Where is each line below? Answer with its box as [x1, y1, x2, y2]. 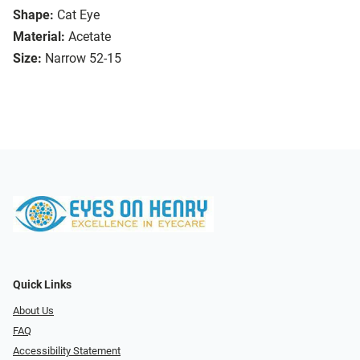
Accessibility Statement [13, 344, 121, 357]
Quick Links [13, 278, 72, 292]
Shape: [13, 7, 54, 23]
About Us [13, 305, 54, 317]
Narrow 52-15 [45, 51, 121, 67]
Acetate [68, 29, 111, 45]
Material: [13, 29, 65, 45]
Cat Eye [57, 7, 100, 23]
